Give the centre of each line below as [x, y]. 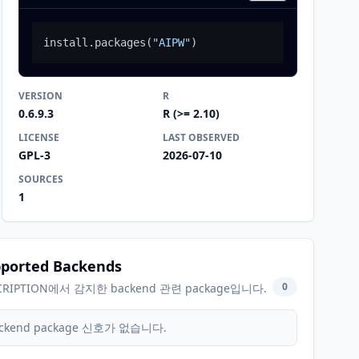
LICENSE [39, 137]
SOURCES [41, 179]
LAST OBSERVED [201, 137]
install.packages [95, 42]
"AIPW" [171, 42]
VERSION [40, 96]
